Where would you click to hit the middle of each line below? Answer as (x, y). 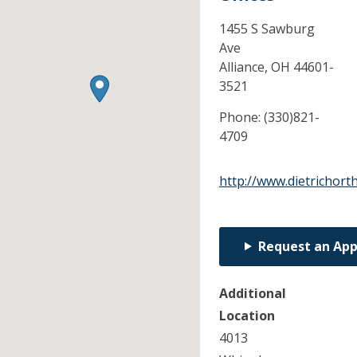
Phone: (241, 117)
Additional (252, 293)
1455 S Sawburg (267, 28)
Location (247, 315)
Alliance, (245, 67)
